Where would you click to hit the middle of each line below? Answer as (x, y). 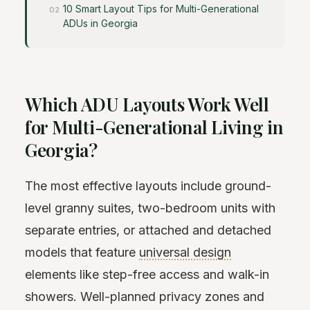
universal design (185, 252)
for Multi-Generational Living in (154, 127)
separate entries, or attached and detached (148, 230)
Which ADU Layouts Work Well (147, 104)
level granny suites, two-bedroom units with (150, 208)
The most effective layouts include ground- (148, 185)
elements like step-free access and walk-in (147, 274)
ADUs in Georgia (100, 24)
